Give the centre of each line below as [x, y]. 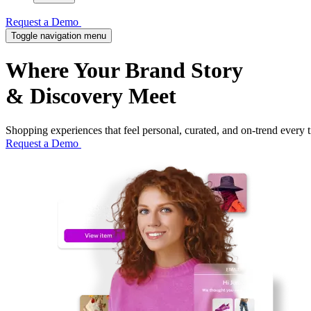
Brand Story [184, 70]
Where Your [65, 70]
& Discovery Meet [91, 96]
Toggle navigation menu [59, 36]
